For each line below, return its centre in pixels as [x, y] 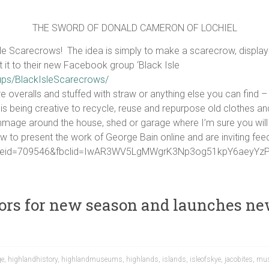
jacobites [239, 259]
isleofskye [205, 259]
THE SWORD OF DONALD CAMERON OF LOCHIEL [134, 28]
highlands [142, 259]
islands [174, 259]
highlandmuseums [92, 259]
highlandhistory [33, 259]
